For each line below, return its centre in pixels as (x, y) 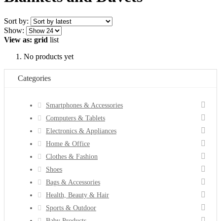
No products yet (49, 56)
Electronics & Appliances (81, 131)
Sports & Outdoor (71, 208)
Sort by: (16, 21)
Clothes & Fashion (72, 156)
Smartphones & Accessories (84, 105)
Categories (34, 78)
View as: (18, 39)
